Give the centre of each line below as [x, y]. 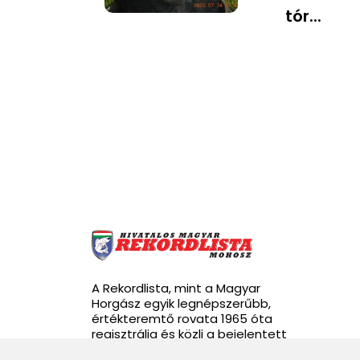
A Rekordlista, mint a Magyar [176, 288]
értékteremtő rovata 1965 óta [182, 319]
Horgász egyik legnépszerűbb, [181, 304]
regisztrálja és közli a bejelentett [189, 334]
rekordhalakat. [134, 350]
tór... [303, 16]
